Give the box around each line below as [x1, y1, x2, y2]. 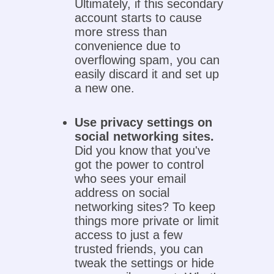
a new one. [75, 81, 135, 95]
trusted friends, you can [75, 242, 204, 256]
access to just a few [75, 228, 183, 242]
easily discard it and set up [75, 67, 220, 81]
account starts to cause [75, 11, 202, 25]
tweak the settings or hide [75, 256, 215, 270]
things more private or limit [75, 214, 220, 228]
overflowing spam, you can [75, 53, 220, 67]
